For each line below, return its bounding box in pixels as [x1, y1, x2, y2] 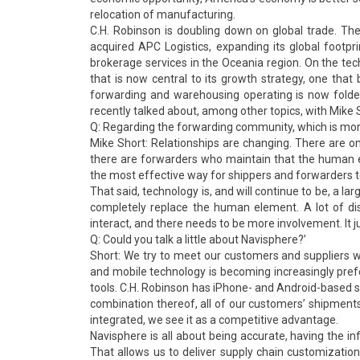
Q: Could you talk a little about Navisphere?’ [90, 233, 306, 246]
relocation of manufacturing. [90, 8, 235, 21]
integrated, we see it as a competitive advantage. [90, 313, 338, 326]
